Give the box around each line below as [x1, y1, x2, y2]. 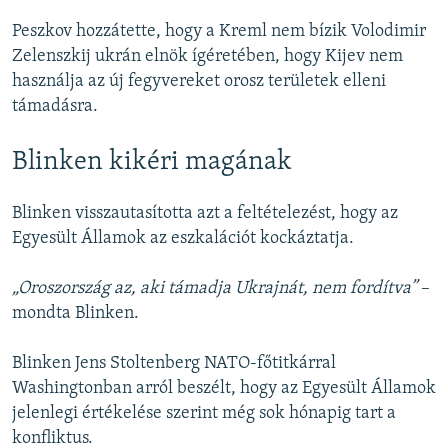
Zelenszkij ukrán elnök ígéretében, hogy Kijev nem [12, 47, 403, 67]
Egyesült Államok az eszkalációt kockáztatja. [12, 228, 354, 248]
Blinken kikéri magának [12, 149, 292, 177]
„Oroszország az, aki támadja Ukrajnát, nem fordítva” [12, 278, 417, 298]
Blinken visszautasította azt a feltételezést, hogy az [12, 203, 398, 223]
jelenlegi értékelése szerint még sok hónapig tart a [12, 403, 396, 423]
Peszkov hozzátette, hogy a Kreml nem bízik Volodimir [12, 22, 426, 42]
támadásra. [12, 97, 98, 117]
